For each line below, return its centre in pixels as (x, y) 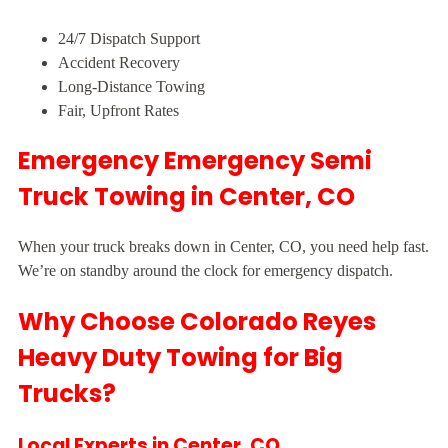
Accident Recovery (119, 63)
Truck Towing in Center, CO (186, 197)
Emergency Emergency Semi (195, 161)
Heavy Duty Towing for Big (180, 357)
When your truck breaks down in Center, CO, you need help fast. (223, 247)
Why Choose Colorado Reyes (197, 321)
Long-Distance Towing (131, 87)
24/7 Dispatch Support (129, 39)
